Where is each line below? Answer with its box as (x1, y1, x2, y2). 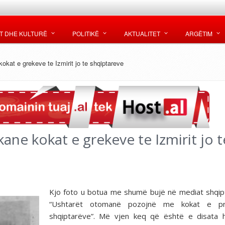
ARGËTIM (185, 29, 212, 38)
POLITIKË (72, 29, 99, 38)
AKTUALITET (124, 29, 160, 38)
